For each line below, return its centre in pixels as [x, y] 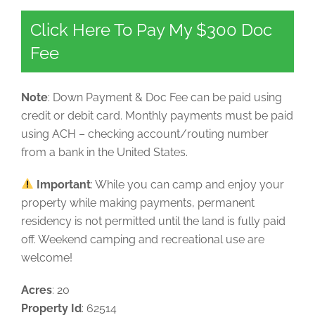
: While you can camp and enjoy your [188, 184]
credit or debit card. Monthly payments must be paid [157, 115]
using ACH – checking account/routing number [145, 134]
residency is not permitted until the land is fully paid [153, 221]
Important [64, 184]
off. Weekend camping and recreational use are [143, 239]
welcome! [47, 257]
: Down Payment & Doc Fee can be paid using [165, 97]
